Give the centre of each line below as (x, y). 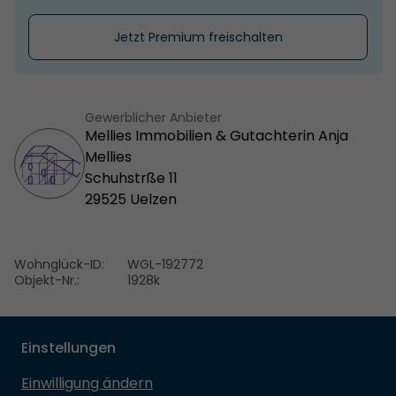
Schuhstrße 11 (131, 178)
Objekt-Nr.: (47, 280)
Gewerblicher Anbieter (153, 117)
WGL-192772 (165, 264)
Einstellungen (69, 347)
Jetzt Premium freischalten (198, 37)
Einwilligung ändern (87, 383)
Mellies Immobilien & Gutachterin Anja (217, 135)
